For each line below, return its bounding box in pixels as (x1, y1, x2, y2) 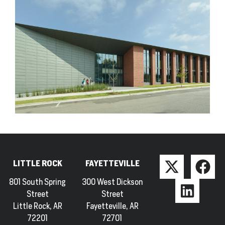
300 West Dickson (82, 177, 143, 187)
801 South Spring (9, 177, 66, 187)
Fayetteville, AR (86, 201, 139, 211)
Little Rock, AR (13, 201, 62, 211)
